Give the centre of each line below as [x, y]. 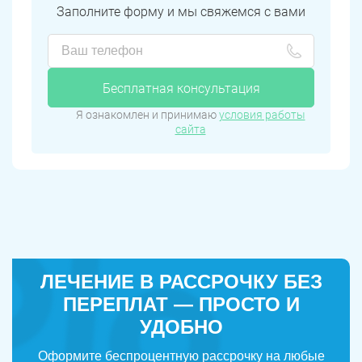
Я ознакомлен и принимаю [147, 115]
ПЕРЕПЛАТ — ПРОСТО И [181, 305]
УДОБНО [181, 327]
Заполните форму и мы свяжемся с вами [181, 12]
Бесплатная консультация [181, 89]
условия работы [262, 115]
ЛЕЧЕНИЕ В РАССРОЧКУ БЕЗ [181, 282]
